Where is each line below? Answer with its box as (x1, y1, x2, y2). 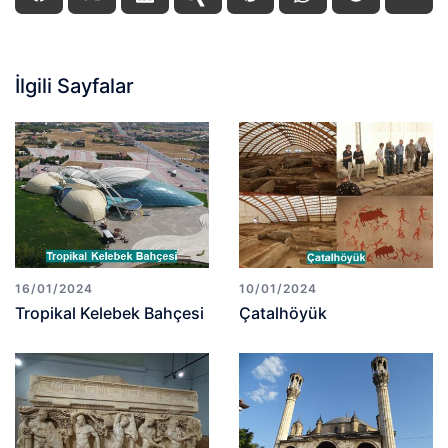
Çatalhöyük (239, 302, 327, 323)
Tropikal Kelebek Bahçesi (15, 302, 204, 323)
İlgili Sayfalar (15, 74, 134, 98)
